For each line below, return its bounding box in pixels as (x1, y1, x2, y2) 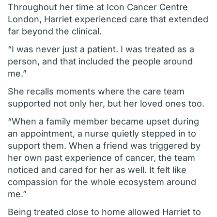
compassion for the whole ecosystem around (8, 177, 196, 187)
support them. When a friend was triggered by (8, 140, 201, 151)
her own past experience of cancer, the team (8, 153, 195, 163)
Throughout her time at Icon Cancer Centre (8, 2, 188, 12)
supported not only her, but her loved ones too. (8, 98, 204, 108)
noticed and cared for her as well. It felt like (8, 165, 186, 175)
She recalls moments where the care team (8, 86, 185, 96)
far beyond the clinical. (8, 26, 102, 36)
